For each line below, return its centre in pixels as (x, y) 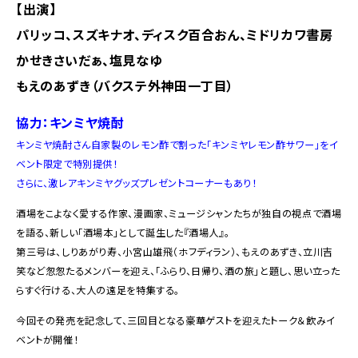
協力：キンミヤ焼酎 (70, 122)
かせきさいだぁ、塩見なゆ (89, 60)
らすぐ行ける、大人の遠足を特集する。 (98, 290)
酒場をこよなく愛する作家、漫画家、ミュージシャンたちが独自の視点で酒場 (179, 213)
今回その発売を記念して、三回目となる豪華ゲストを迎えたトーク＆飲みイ (176, 320)
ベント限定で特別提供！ (67, 163)
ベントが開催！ (48, 339)
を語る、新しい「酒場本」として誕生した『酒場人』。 (123, 232)
